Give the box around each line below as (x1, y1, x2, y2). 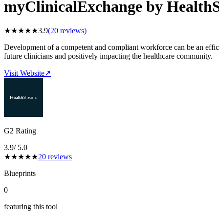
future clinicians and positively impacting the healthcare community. (4, 52, 213, 61)
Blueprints (4, 169, 36, 178)
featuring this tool (4, 202, 58, 211)
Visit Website (4, 69, 44, 78)
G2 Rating (4, 127, 36, 135)
